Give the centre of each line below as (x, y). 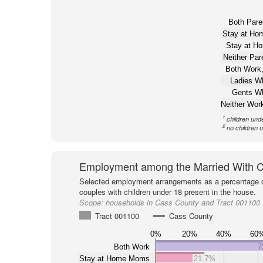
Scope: (92, 202)
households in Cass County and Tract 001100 (183, 202)
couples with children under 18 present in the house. (167, 192)
